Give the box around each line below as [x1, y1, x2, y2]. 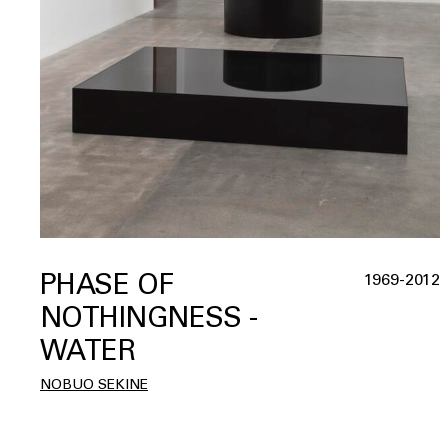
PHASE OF [40, 267, 174, 302]
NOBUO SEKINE [40, 376, 148, 394]
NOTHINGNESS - [40, 300, 258, 335]
